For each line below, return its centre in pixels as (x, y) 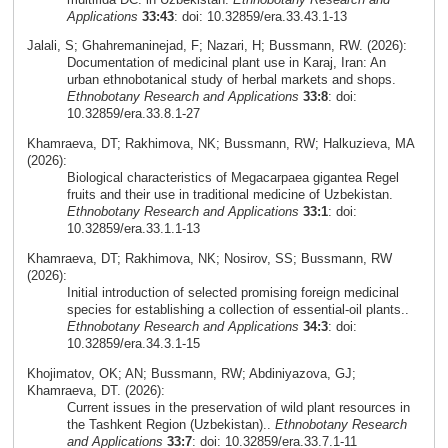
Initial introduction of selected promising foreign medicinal (232, 292)
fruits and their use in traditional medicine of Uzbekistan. (229, 195)
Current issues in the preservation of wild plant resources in (238, 407)
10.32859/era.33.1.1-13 (133, 229)
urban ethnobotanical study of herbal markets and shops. (231, 80)
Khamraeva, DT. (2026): (95, 390)
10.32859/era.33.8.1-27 (133, 114)
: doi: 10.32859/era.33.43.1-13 (260, 16)
